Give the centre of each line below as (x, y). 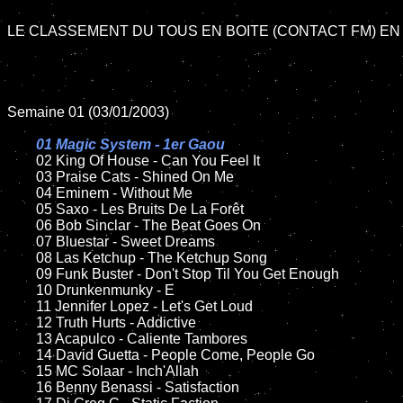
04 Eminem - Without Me (22, 193)
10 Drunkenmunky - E (22, 290)
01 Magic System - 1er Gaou (130, 144)
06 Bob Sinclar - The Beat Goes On (22, 225)
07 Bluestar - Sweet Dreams (22, 242)
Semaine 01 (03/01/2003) (88, 112)
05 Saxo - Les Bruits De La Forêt (22, 209)
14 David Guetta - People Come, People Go (22, 355)
